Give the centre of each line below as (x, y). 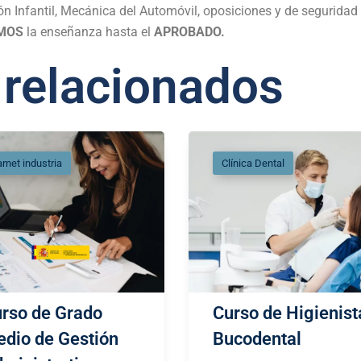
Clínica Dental (253, 164)
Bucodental (257, 339)
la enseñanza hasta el (89, 32)
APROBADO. (189, 32)
